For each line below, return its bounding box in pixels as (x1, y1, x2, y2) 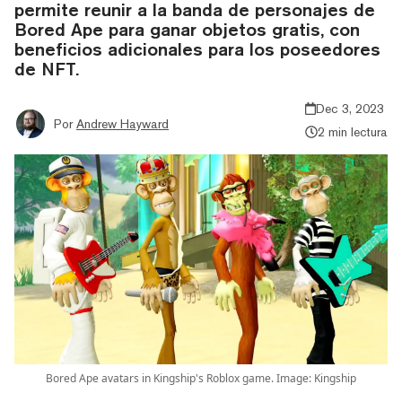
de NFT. (14, 57, 79, 79)
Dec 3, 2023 (316, 100, 385, 116)
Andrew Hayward (76, 116, 169, 131)
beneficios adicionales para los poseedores (14, 38, 380, 59)
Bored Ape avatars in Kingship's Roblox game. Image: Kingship (46, 370, 356, 386)
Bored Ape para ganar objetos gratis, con (14, 18, 360, 39)
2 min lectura (318, 124, 388, 139)
